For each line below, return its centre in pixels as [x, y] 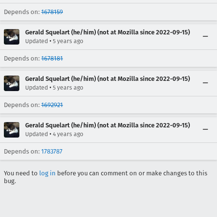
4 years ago [68, 134]
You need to [22, 173]
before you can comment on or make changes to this [132, 173]
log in [47, 173]
